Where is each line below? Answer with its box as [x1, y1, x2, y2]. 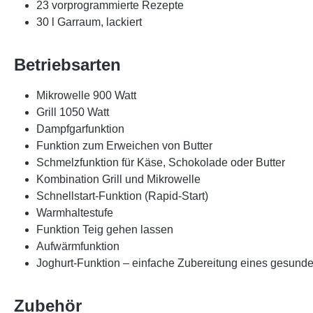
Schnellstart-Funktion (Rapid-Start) [36, 190, 208, 202]
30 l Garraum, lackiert [36, 16, 142, 28]
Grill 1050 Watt [36, 106, 109, 118]
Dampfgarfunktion [36, 123, 124, 135]
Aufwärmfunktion [36, 240, 119, 252]
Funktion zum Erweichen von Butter [36, 140, 212, 152]
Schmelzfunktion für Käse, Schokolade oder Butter [36, 156, 285, 168]
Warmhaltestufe [36, 207, 113, 219]
